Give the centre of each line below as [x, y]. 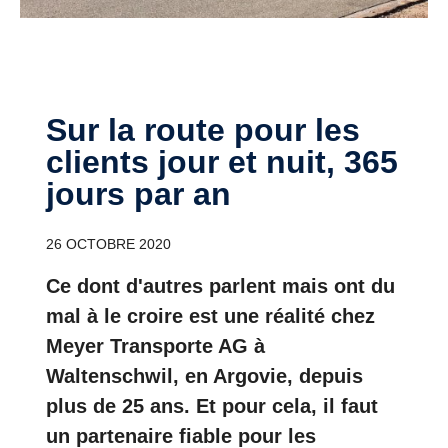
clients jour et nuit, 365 [222, 161]
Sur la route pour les [56, 129]
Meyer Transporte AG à [155, 345]
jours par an [138, 193]
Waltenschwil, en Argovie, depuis [204, 375]
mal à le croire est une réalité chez [210, 315]
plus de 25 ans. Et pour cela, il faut [212, 405]
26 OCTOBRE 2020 [108, 243]
